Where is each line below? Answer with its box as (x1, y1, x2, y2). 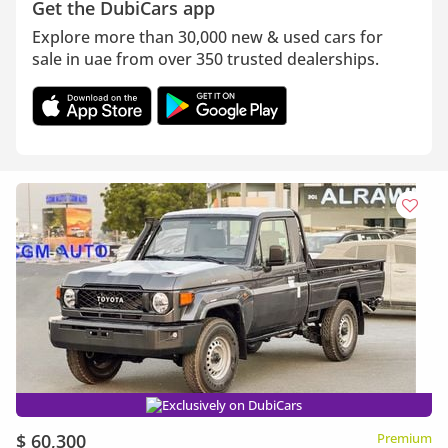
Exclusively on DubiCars (162, 396, 302, 414)
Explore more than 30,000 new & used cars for (32, 26, 383, 48)
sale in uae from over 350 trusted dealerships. (32, 48, 379, 70)
